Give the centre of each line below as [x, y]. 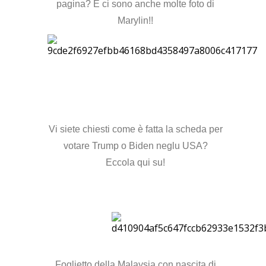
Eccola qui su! [135, 162]
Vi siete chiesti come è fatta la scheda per [135, 129]
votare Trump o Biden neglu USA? [135, 146]
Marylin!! [135, 20]
